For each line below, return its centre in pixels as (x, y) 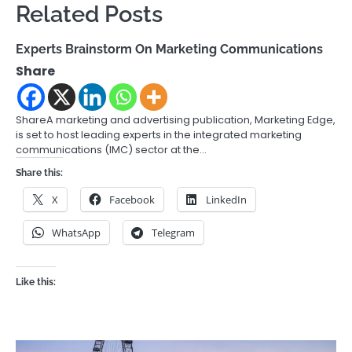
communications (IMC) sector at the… (111, 149)
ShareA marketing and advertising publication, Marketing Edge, (176, 119)
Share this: (39, 172)
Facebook (132, 199)
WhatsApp (76, 232)
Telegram (173, 232)
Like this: (36, 282)
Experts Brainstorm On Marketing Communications (169, 49)
